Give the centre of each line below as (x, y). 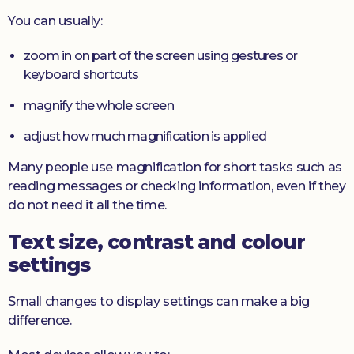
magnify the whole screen (99, 106)
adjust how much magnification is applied (145, 137)
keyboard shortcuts (81, 75)
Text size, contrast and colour (157, 242)
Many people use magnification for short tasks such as (175, 168)
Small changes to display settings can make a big (159, 302)
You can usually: (55, 21)
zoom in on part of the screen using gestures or (161, 56)
